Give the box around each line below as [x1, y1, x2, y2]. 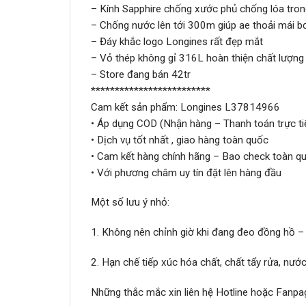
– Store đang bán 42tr [91, 68, 191, 81]
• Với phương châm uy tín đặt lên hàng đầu [91, 166, 281, 179]
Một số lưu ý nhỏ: [91, 196, 169, 209]
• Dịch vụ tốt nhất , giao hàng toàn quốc [91, 133, 268, 146]
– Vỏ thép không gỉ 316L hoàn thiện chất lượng [91, 51, 304, 64]
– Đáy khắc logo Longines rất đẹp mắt [91, 35, 263, 48]
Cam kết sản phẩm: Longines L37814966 [91, 100, 280, 113]
